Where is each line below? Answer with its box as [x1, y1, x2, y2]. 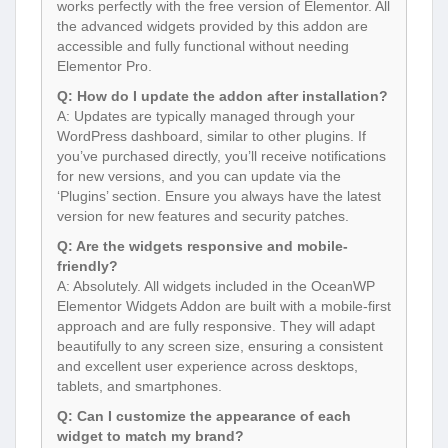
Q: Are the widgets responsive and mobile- [57, 238, 348, 255]
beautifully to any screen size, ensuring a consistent [57, 338, 383, 355]
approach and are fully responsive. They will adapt [57, 318, 375, 335]
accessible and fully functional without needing [57, 38, 349, 55]
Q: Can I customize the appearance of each [57, 408, 351, 425]
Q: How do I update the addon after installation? [57, 88, 388, 105]
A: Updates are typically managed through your [57, 108, 355, 125]
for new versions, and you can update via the [57, 168, 341, 185]
